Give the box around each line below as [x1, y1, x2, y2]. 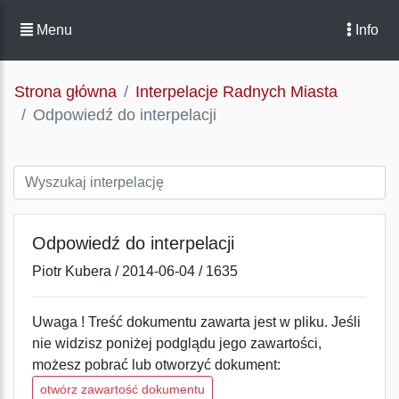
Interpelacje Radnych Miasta [135, 83, 338, 101]
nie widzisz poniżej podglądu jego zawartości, [32, 336, 322, 351]
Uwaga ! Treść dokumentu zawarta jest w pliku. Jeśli [32, 314, 361, 330]
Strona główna [14, 83, 117, 101]
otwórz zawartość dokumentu [40, 382, 205, 396]
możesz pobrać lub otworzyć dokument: [32, 357, 281, 372]
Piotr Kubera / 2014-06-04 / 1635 [32, 264, 238, 279]
